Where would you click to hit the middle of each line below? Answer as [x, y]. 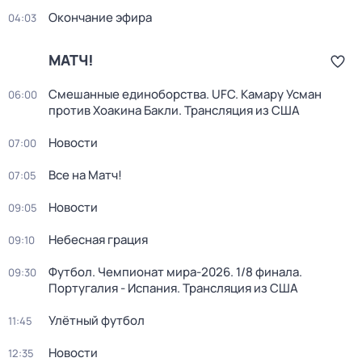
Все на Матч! [85, 175]
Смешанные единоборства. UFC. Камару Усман [185, 94]
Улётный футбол [97, 320]
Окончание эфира [100, 17]
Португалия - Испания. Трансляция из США [173, 288]
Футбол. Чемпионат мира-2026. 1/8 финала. [175, 272]
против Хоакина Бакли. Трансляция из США [174, 110]
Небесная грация [98, 240]
